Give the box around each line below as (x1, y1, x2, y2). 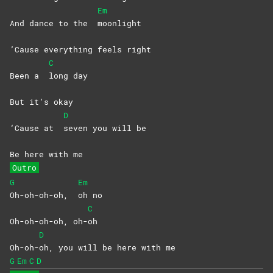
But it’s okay (10, 96, 73, 108)
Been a (10, 70, 49, 82)
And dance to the (10, 18, 97, 29)
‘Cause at (10, 122, 63, 134)
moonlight (97, 18, 141, 29)
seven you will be (63, 122, 146, 134)
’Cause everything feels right (10, 44, 151, 55)
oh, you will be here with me (39, 242, 175, 253)
